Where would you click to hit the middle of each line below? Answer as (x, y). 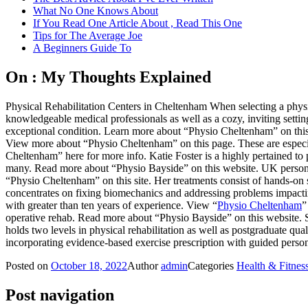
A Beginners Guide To (82, 48)
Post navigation (60, 295)
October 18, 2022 (89, 266)
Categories (212, 266)
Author (144, 266)
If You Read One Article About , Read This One (137, 23)
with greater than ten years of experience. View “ (111, 206)
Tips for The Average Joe (88, 36)
